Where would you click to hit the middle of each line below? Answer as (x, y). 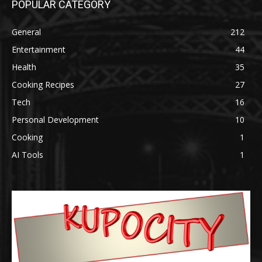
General (26, 32)
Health (24, 67)
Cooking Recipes (43, 84)
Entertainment (39, 49)
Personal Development (55, 119)
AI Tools (27, 154)
